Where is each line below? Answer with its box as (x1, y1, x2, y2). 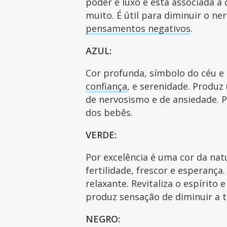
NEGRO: (86, 212, 121, 225)
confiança (86, 80, 128, 92)
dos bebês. (86, 106, 133, 119)
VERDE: (86, 128, 117, 141)
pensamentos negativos (86, 22, 191, 34)
